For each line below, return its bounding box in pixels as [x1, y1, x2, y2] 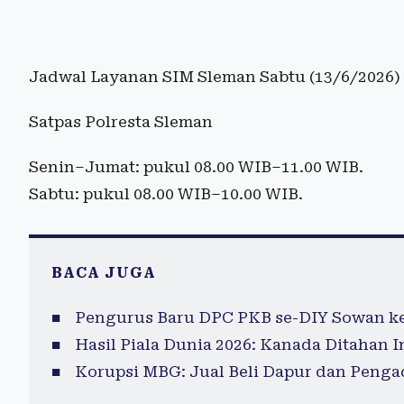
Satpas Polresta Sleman [29, 112, 213, 131]
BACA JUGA [51, 263, 156, 281]
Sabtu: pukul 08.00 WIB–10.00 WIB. [29, 184, 303, 203]
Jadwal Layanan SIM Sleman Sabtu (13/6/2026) [29, 67, 400, 86]
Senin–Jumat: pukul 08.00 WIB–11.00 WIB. [29, 157, 363, 176]
